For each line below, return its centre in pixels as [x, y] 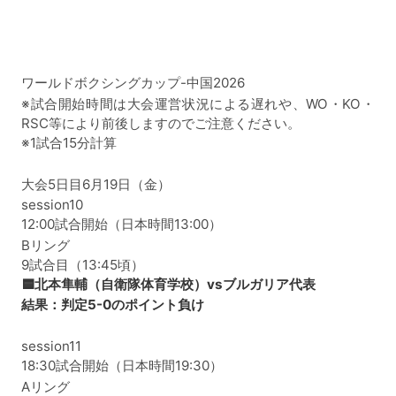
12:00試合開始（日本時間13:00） [122, 225]
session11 [51, 346]
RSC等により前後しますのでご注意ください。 [161, 123]
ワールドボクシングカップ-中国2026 [133, 83]
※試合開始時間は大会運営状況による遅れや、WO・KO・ [198, 103]
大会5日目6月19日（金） [96, 184]
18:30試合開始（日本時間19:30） [122, 366]
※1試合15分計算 [69, 142]
